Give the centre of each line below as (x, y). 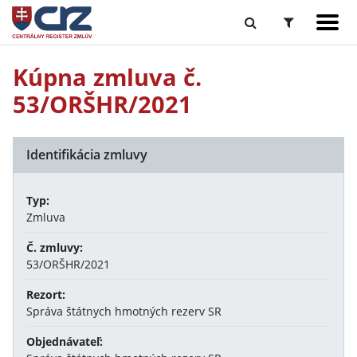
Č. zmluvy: (55, 247)
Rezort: (46, 294)
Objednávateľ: (65, 341)
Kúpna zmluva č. (107, 77)
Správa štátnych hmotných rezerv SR (124, 311)
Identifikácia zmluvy (87, 155)
